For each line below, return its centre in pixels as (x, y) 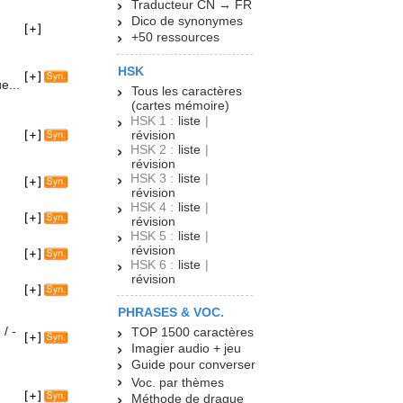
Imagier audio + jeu (186, 349)
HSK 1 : (154, 121)
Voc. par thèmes (178, 383)
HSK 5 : (154, 236)
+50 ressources (175, 37)
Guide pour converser (193, 365)
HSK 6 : (154, 265)
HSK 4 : (154, 207)
